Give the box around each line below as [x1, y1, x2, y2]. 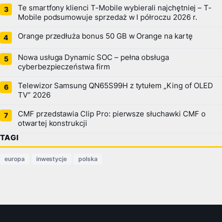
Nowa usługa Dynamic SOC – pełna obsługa [18, 53, 169, 62]
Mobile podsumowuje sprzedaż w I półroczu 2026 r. [18, 12, 197, 22]
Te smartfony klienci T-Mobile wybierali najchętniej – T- [18, 3, 212, 12]
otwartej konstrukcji [18, 118, 87, 128]
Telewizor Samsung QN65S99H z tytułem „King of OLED [18, 81, 213, 90]
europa [4, 155, 25, 163]
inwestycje [36, 155, 67, 163]
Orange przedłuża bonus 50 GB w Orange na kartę [18, 31, 193, 41]
